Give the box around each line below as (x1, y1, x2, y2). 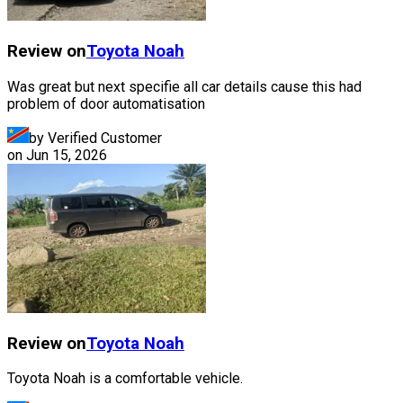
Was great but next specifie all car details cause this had (7, 77, 362, 95)
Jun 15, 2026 (26, 146, 107, 164)
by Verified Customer (29, 129, 162, 147)
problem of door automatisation (7, 94, 205, 112)
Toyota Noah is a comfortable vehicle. (7, 370, 243, 388)
